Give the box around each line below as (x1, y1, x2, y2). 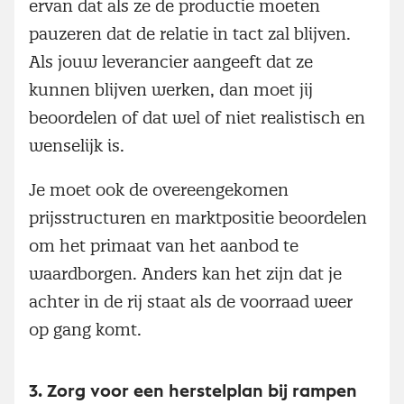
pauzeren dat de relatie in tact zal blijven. (29, 23, 351, 44)
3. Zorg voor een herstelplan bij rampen (29, 381, 357, 400)
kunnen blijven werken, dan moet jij (29, 78, 313, 100)
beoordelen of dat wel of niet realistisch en (29, 106, 365, 128)
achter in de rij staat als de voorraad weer (29, 290, 353, 312)
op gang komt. (29, 318, 142, 340)
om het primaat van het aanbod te (29, 234, 298, 256)
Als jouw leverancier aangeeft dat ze (29, 50, 313, 72)
